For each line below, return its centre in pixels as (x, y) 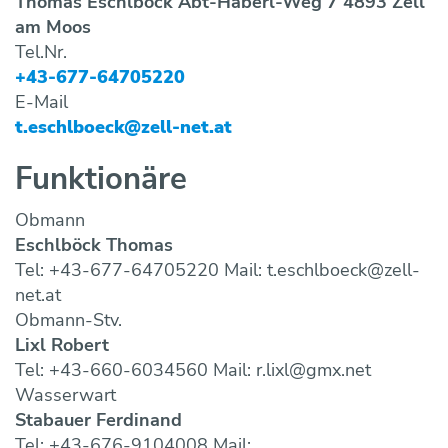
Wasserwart (65, 395)
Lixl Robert (62, 345)
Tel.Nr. (41, 52)
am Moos (53, 27)
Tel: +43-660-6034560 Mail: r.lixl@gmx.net (193, 370)
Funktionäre (101, 179)
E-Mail (41, 102)
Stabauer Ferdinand (98, 420)
